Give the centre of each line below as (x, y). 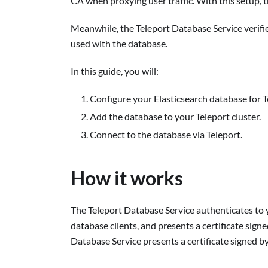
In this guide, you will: (115, 71)
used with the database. (119, 43)
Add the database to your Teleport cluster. (175, 116)
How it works (127, 178)
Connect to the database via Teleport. (166, 134)
